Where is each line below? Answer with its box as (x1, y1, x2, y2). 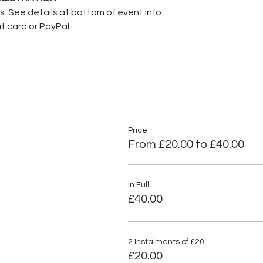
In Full (127, 181, 149, 189)
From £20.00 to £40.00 (127, 139, 244, 150)
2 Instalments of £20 (127, 238, 204, 246)
